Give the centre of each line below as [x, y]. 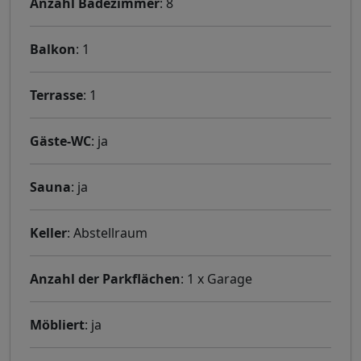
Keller [48, 233]
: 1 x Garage [216, 279]
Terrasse [56, 95]
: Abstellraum [107, 233]
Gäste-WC [60, 141]
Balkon [53, 50]
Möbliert [57, 325]
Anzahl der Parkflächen [105, 279]
